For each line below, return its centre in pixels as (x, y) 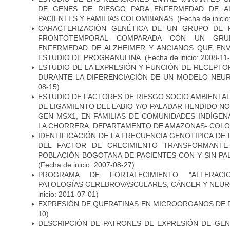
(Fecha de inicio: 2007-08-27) (86, 165)
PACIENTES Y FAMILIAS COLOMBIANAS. (107, 18)
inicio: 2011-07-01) (68, 194)
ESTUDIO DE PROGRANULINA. (90, 57)
